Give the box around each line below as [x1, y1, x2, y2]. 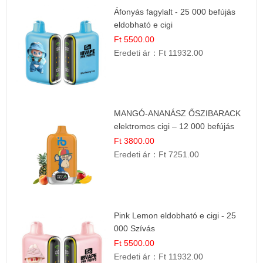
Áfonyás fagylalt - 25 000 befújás [114, 6, 236, 16]
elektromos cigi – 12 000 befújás [114, 122, 235, 131]
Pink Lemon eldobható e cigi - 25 [114, 210, 237, 220]
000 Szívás [114, 223, 156, 233]
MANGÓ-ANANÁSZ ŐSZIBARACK [114, 109, 241, 119]
